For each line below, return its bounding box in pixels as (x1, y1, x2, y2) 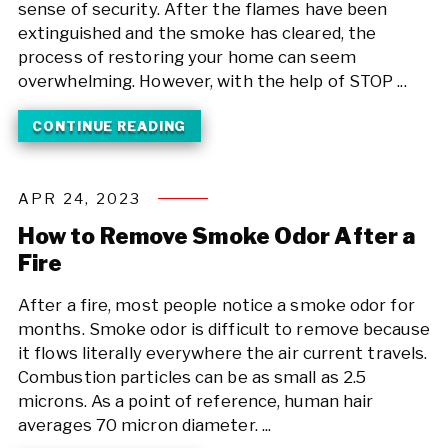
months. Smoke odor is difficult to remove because (17, 319, 430, 340)
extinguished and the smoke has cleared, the (17, 23, 377, 44)
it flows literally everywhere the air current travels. (17, 343, 428, 364)
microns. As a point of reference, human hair (17, 391, 374, 412)
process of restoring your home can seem (17, 47, 356, 68)
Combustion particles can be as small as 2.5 (17, 367, 367, 388)
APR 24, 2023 (17, 189, 142, 208)
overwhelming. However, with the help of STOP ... (17, 71, 407, 92)
